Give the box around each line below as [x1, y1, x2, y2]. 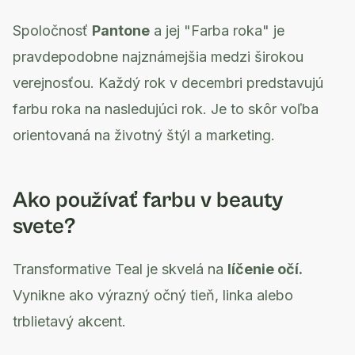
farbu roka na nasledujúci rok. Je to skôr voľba [13, 101, 319, 117]
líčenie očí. [227, 261, 302, 277]
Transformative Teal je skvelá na [13, 261, 227, 277]
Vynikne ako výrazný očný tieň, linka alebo [13, 287, 293, 303]
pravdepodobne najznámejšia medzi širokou [13, 48, 303, 65]
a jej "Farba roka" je [150, 22, 284, 39]
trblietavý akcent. [13, 313, 126, 330]
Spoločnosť [13, 22, 92, 39]
